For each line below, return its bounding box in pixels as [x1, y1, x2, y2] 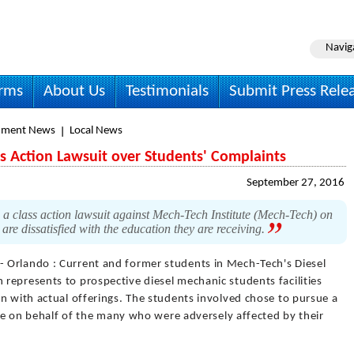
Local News [70, 125, 122, 137]
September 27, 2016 [247, 177, 345, 189]
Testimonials [126, 83, 209, 100]
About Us [43, 83, 105, 100]
